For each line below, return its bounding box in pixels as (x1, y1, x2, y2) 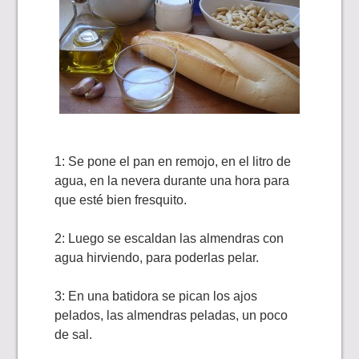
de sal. (54, 328, 93, 341)
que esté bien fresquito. (54, 193, 188, 207)
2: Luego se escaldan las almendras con (54, 232, 284, 245)
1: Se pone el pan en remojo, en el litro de (54, 155, 292, 168)
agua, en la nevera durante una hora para (54, 174, 290, 188)
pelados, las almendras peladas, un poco (54, 309, 288, 322)
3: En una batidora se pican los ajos (54, 289, 258, 303)
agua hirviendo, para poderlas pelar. (54, 251, 260, 264)
